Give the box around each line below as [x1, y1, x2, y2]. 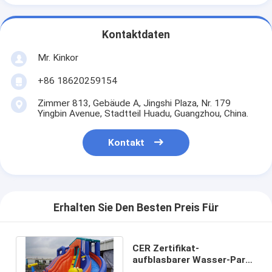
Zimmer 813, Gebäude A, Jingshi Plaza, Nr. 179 [37, 97, 231, 109]
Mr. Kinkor [37, 52, 78, 63]
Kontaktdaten [102, 29, 170, 41]
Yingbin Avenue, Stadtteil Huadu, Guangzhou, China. [37, 107, 248, 119]
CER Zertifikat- [132, 242, 200, 254]
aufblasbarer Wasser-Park [132, 254, 251, 265]
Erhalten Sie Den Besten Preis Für [53, 202, 219, 214]
